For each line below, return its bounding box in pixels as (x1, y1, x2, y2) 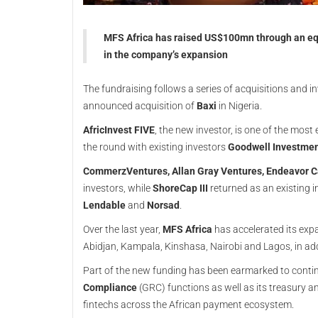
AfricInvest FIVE (83, 124, 155, 136)
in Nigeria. (216, 100, 264, 111)
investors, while (83, 182, 153, 194)
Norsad (147, 199, 180, 211)
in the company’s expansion (104, 49, 228, 60)
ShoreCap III (153, 182, 208, 194)
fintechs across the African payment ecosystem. (83, 299, 294, 310)
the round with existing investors (83, 141, 228, 153)
